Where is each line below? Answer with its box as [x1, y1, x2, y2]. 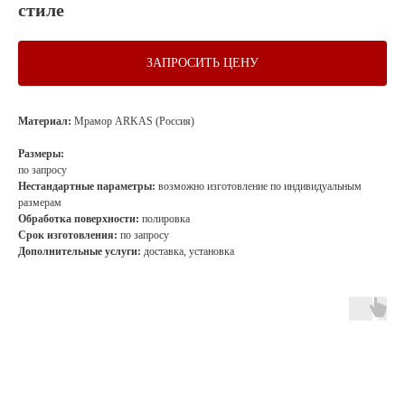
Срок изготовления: [18, 229, 120, 241]
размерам [18, 196, 61, 209]
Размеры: [18, 147, 64, 160]
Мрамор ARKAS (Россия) [71, 115, 194, 127]
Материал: [18, 115, 71, 127]
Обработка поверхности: [18, 212, 142, 225]
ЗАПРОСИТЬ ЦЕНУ [146, 56, 259, 70]
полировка [142, 212, 190, 225]
